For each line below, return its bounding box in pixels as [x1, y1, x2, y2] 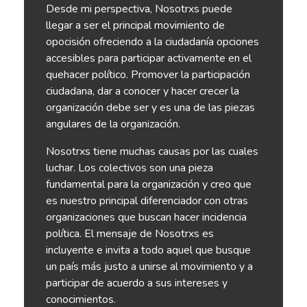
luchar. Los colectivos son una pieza [46, 160, 213, 175]
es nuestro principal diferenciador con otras [46, 193, 248, 208]
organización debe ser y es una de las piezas [46, 99, 255, 115]
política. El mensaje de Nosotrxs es [46, 225, 214, 241]
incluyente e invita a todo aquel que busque [46, 242, 251, 258]
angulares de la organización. [46, 116, 183, 132]
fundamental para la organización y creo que [46, 176, 251, 192]
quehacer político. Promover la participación [46, 66, 250, 82]
